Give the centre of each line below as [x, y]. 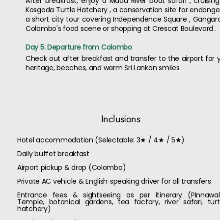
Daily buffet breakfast [53, 154]
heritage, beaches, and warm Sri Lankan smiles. [103, 68]
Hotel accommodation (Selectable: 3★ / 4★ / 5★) [101, 140]
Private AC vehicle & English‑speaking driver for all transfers [114, 181]
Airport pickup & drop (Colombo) [72, 167]
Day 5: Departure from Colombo [79, 47]
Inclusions [121, 119]
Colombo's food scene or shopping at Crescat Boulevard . [121, 28]
